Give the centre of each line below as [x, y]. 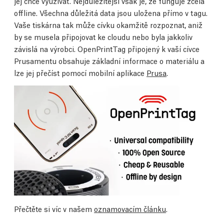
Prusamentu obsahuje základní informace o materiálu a [109, 60]
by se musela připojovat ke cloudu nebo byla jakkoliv [103, 36]
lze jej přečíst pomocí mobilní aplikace [80, 72]
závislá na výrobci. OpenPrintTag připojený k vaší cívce [107, 48]
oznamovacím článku [130, 208]
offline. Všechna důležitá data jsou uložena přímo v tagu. [111, 12]
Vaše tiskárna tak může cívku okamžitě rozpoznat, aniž [108, 24]
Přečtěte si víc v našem [54, 208]
